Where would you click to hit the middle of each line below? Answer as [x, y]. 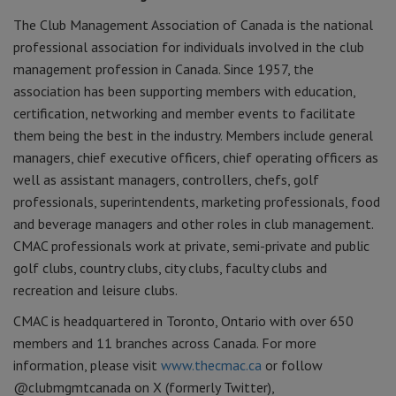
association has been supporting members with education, [184, 91]
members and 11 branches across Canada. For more [165, 343]
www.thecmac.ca [211, 365]
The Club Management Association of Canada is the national [193, 25]
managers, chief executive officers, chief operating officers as [196, 157]
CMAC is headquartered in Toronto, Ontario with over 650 [183, 321]
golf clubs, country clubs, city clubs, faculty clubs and [170, 268]
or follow [292, 365]
